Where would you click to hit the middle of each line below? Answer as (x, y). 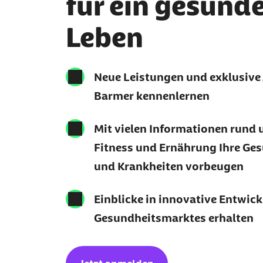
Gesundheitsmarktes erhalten (174, 218)
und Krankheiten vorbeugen (169, 166)
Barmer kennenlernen (152, 96)
